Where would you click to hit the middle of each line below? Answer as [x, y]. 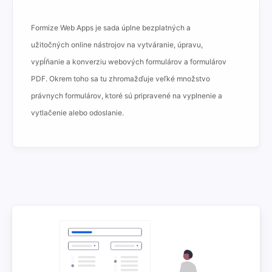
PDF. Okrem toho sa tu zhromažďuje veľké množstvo [121, 79]
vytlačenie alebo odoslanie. [77, 113]
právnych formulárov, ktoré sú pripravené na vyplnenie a [127, 96]
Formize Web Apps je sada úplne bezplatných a [111, 28]
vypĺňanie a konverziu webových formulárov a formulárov [129, 62]
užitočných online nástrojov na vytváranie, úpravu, [117, 45]
